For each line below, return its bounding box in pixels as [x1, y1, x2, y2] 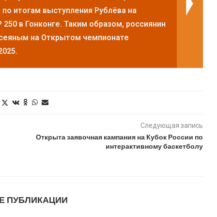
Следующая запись [140, 121, 203, 129]
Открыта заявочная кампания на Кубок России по [35, 131, 203, 142]
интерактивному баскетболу [105, 140, 203, 151]
